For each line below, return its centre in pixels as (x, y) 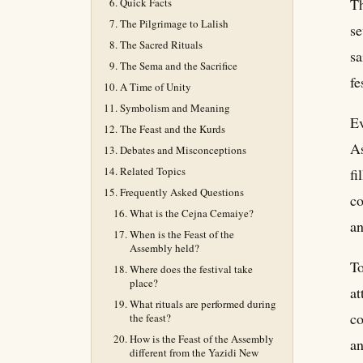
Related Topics (153, 171)
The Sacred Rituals (161, 45)
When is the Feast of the (182, 234)
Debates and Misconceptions (183, 150)
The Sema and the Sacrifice (179, 66)
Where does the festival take (191, 269)
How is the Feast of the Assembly (202, 339)
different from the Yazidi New (194, 352)
